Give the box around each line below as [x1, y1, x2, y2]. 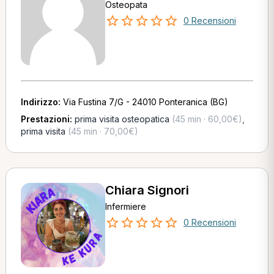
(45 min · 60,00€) [169, 114, 242, 124]
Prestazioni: [20, 114, 75, 124]
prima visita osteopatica [74, 114, 169, 124]
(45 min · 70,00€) [65, 126, 138, 136]
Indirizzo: [20, 97, 63, 107]
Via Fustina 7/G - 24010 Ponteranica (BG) [62, 97, 228, 107]
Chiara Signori [105, 183, 189, 198]
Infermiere [105, 201, 146, 212]
